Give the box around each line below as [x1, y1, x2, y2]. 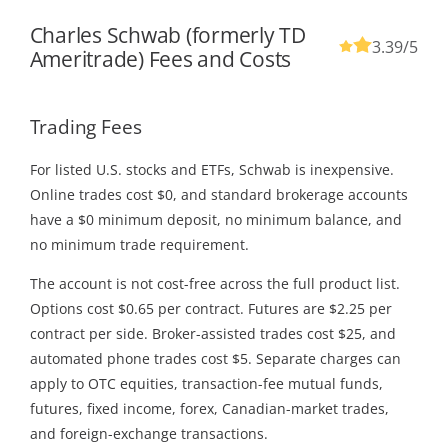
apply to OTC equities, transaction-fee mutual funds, [29, 373, 383, 393]
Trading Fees [29, 114, 142, 140]
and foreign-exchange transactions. [29, 423, 268, 443]
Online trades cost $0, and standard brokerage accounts [29, 184, 408, 204]
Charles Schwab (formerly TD [29, 21, 306, 50]
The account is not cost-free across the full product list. [29, 273, 400, 293]
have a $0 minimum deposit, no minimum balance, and [29, 209, 402, 229]
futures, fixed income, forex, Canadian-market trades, [29, 398, 389, 418]
